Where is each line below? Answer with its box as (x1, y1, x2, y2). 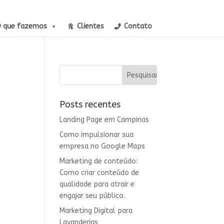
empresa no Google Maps (59, 142, 145, 150)
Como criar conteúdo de (59, 168, 139, 177)
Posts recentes (59, 99, 121, 110)
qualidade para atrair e (59, 180, 135, 188)
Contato (123, 22, 152, 30)
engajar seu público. (59, 191, 125, 200)
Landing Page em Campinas (59, 115, 149, 124)
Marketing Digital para (59, 206, 133, 215)
